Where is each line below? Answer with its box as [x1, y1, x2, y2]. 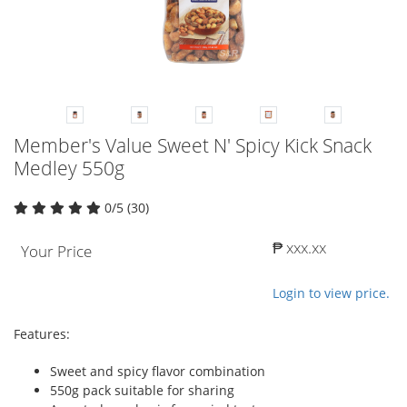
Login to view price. [273, 283, 390, 302]
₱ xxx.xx [273, 236, 326, 258]
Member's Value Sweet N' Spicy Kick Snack [14, 132, 372, 158]
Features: [14, 324, 70, 342]
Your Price [21, 240, 92, 262]
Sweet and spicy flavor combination [50, 362, 265, 380]
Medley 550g [14, 154, 124, 181]
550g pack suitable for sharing [50, 381, 234, 399]
